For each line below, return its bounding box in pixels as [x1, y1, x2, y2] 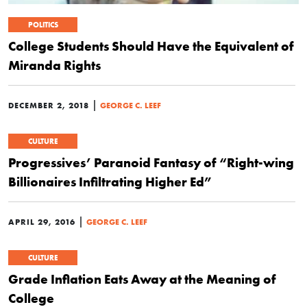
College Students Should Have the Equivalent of [8, 38, 294, 54]
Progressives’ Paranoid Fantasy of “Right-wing [8, 154, 294, 171]
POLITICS [27, 20, 58, 29]
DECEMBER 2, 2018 [8, 100, 89, 110]
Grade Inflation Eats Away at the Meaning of [8, 271, 276, 287]
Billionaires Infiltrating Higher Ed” [8, 173, 212, 190]
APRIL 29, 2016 [8, 217, 75, 227]
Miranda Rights [8, 57, 101, 73]
